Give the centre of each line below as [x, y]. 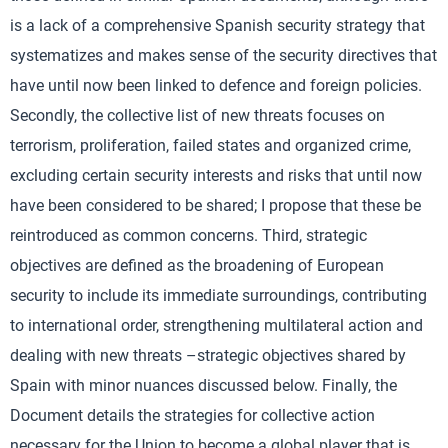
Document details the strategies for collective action [192, 415]
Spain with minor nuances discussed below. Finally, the [203, 385]
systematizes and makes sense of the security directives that [223, 55]
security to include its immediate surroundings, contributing [218, 295]
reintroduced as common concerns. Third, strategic [188, 235]
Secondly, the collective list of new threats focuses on [197, 115]
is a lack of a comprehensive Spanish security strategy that [217, 25]
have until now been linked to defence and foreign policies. [216, 85]
